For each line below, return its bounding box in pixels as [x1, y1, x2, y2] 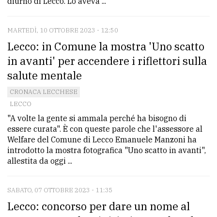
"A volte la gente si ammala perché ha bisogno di [7, 113, 186, 123]
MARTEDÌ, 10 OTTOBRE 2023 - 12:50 [7, 26, 118, 34]
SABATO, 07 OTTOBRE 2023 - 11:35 [7, 186, 113, 194]
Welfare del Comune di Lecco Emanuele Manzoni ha [7, 134, 197, 144]
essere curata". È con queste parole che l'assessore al [7, 124, 202, 134]
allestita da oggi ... [7, 155, 72, 166]
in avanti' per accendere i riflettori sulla [7, 53, 207, 68]
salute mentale [7, 68, 82, 82]
